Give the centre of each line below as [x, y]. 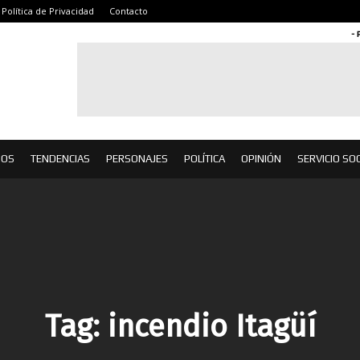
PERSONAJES [137, 159]
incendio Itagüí [211, 326]
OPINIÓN [261, 159]
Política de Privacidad [48, 11]
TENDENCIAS [60, 159]
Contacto [129, 11]
